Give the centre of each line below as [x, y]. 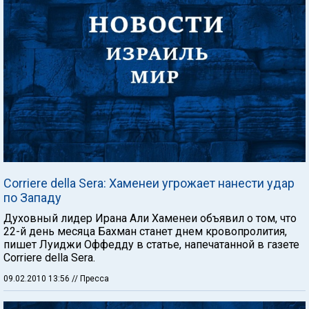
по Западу [32, 197]
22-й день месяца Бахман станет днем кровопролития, [145, 231]
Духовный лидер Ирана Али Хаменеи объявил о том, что [150, 218]
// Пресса [90, 278]
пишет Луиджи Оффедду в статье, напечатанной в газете [151, 244]
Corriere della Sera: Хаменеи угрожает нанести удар [149, 183]
